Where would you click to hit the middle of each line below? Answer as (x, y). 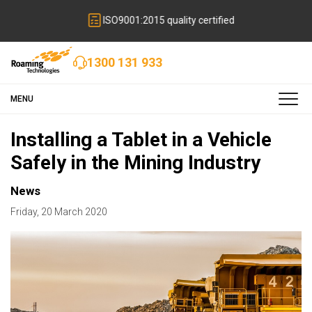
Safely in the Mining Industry (135, 163)
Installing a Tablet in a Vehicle (141, 140)
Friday (24, 211)
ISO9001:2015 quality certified (164, 20)
